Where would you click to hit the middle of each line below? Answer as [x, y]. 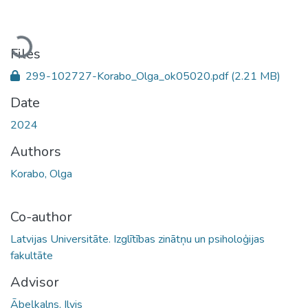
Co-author [41, 217]
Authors [36, 151]
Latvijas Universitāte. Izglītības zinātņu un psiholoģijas [137, 239]
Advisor [35, 282]
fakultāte [32, 255]
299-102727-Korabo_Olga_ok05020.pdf [127, 76]
